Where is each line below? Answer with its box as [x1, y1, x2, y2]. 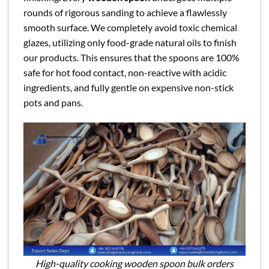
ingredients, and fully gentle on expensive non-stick [23, 82, 234, 94]
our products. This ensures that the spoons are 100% [23, 52, 240, 64]
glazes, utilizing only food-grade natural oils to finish [23, 37, 237, 49]
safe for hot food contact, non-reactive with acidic [23, 67, 226, 79]
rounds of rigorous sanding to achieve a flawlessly [23, 7, 227, 19]
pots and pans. [23, 97, 83, 109]
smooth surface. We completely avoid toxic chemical [23, 22, 237, 34]
